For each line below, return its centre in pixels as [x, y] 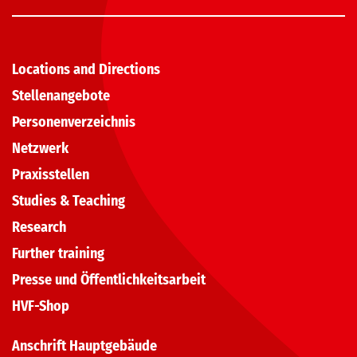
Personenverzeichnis [74, 122]
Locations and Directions [86, 70]
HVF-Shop [41, 306]
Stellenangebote [61, 96]
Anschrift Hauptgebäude [84, 346]
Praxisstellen [51, 175]
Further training [58, 254]
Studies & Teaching [69, 201]
